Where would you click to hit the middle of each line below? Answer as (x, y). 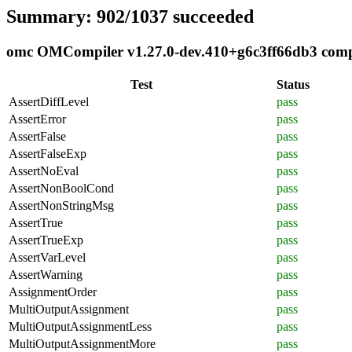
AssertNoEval (44, 170)
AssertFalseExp (48, 153)
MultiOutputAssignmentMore (82, 343)
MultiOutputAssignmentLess (80, 326)
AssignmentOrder (53, 291)
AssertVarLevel (47, 257)
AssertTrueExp (46, 240)
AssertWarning (46, 274)
